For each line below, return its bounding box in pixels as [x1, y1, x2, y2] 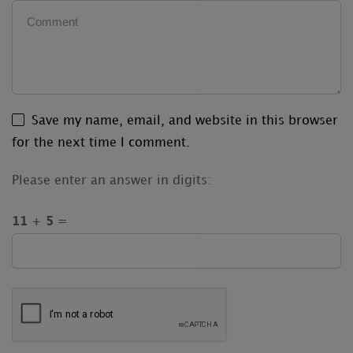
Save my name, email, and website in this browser [32, 115, 338, 127]
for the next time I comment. [12, 137, 190, 149]
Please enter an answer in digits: [12, 175, 211, 187]
